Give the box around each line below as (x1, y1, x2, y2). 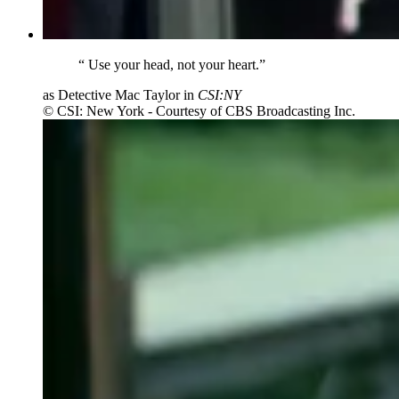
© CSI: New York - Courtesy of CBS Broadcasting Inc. (43, 102, 355, 118)
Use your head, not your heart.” (85, 56, 265, 72)
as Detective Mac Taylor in (43, 86, 198, 102)
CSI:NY (198, 86, 241, 102)
